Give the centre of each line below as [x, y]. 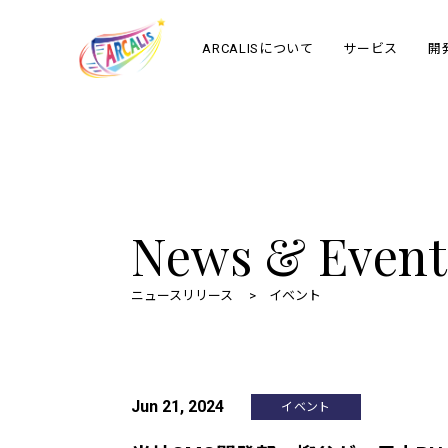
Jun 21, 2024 [177, 406]
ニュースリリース [183, 295]
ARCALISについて [258, 47]
